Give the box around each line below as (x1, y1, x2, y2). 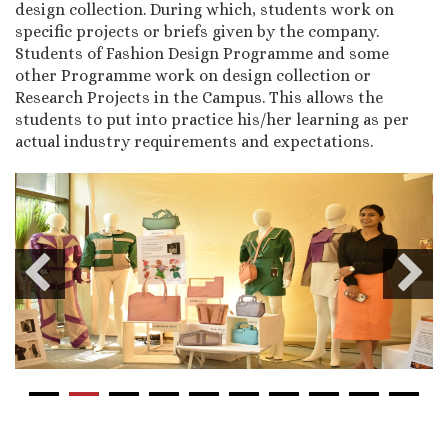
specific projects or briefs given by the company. (15, 21, 379, 41)
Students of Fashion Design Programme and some (15, 43, 389, 63)
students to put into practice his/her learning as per (15, 109, 409, 129)
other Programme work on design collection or (15, 65, 371, 85)
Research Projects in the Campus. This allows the (15, 87, 383, 107)
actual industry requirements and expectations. (15, 131, 373, 151)
